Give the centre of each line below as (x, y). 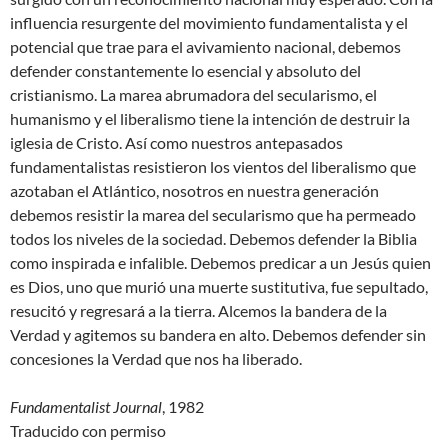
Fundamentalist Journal (86, 407)
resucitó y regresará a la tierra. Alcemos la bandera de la (198, 311)
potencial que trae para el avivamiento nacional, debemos (205, 47)
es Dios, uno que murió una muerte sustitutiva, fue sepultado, (219, 287)
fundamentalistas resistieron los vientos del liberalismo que (213, 167)
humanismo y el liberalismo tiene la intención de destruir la (210, 119)
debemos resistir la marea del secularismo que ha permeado (213, 215)
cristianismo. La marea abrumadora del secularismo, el (193, 95)
